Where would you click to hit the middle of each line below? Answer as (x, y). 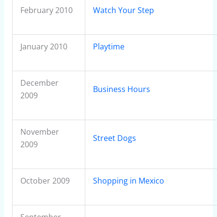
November (39, 132)
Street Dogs (114, 138)
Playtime (108, 46)
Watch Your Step (123, 10)
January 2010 (44, 46)
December (39, 83)
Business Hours (121, 89)
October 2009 (45, 181)
